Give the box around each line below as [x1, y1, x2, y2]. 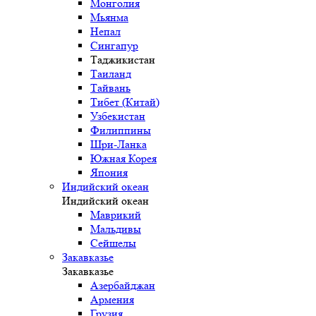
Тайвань [90, 80, 130, 95]
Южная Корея [90, 151, 157, 165]
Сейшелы [90, 236, 136, 250]
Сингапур [90, 38, 138, 52]
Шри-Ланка [90, 137, 147, 151]
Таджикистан [90, 52, 155, 66]
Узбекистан [90, 109, 145, 123]
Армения [90, 292, 134, 306]
